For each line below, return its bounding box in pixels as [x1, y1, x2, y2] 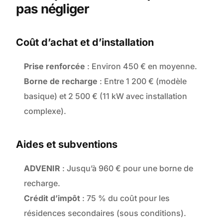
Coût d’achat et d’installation [16, 36, 154, 49]
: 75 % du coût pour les [80, 193, 170, 204]
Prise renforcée [24, 61, 86, 72]
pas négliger [16, 1, 89, 17]
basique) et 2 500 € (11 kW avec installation [24, 91, 188, 102]
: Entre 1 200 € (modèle [98, 76, 187, 87]
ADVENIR [24, 163, 61, 174]
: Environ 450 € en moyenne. [85, 61, 198, 72]
